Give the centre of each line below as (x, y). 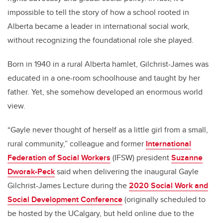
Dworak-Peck (31, 172)
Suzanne (187, 158)
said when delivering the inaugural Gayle (127, 172)
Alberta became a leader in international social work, (99, 26)
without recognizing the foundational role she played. (101, 40)
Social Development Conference (65, 200)
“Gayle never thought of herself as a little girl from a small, (108, 130)
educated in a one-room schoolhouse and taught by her (104, 78)
